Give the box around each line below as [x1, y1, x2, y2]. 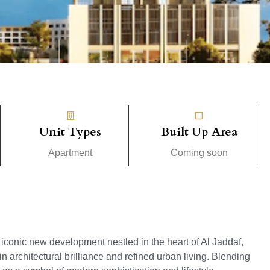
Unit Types [39, 123, 102, 140]
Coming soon [170, 147, 228, 158]
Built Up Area [160, 123, 237, 140]
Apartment [48, 147, 93, 158]
